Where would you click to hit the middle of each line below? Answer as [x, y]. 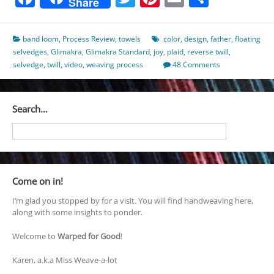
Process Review [89, 39]
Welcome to [35, 236]
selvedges [30, 51]
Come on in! [37, 181]
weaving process [115, 64]
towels [130, 39]
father [221, 39]
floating [248, 39]
